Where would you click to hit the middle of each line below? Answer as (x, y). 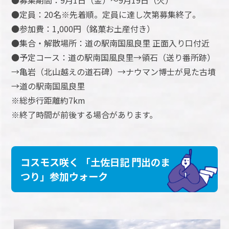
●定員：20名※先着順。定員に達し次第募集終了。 (106, 14)
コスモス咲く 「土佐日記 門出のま (96, 162)
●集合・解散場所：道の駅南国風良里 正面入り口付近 (111, 43)
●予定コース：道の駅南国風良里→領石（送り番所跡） (113, 57)
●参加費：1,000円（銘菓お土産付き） (83, 28)
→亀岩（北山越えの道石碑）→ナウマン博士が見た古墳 (114, 71)
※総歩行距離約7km (49, 100)
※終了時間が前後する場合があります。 (85, 114)
